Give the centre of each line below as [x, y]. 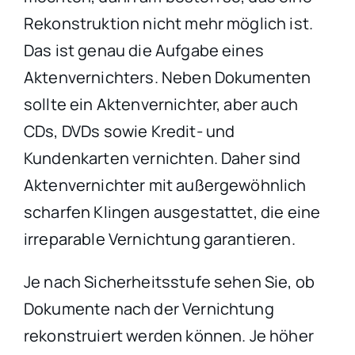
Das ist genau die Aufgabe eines [143, 50]
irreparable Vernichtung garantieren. [159, 239]
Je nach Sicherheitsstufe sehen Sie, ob [169, 281]
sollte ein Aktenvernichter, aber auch [160, 104]
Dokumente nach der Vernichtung [149, 308]
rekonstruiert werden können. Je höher [168, 335]
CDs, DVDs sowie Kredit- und [129, 131]
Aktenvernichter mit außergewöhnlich [165, 185]
